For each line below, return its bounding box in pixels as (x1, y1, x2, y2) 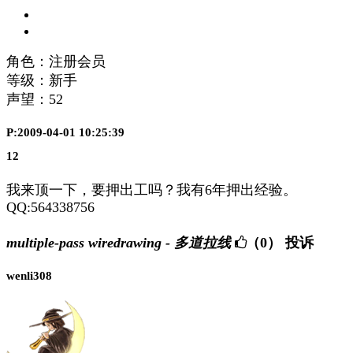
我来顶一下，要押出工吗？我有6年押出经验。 (6, 182, 297, 199)
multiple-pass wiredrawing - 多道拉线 (6, 234, 231, 251)
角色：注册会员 (6, 53, 106, 69)
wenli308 (6, 269, 52, 282)
